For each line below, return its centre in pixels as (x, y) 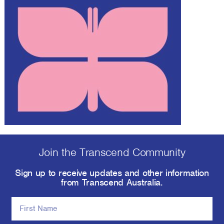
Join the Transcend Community (112, 152)
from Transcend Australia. (112, 182)
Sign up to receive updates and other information (112, 172)
